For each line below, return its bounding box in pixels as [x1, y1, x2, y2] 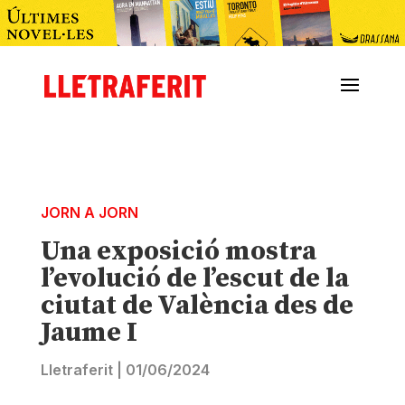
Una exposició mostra [40, 234, 316, 269]
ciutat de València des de [40, 288, 353, 324]
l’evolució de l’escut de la [40, 261, 349, 297]
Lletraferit [40, 361, 113, 380]
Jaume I [40, 316, 137, 351]
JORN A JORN [40, 203, 138, 222]
